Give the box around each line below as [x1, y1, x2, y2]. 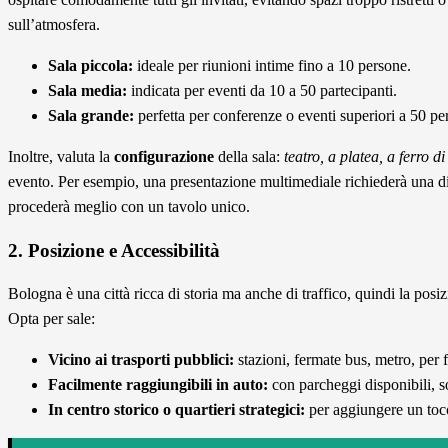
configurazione [114, 147, 214, 165]
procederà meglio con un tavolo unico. [8, 197, 250, 215]
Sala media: [48, 81, 127, 99]
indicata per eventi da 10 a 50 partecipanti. [127, 81, 397, 99]
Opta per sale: [8, 310, 95, 328]
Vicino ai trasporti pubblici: [48, 351, 234, 369]
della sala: [214, 147, 284, 165]
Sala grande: [48, 106, 134, 124]
